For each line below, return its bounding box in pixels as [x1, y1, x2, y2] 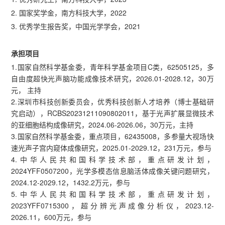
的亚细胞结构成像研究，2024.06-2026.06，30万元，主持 [11, 119, 194, 130]
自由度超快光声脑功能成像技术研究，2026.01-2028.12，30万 [11, 73, 214, 83]
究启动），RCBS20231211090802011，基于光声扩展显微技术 [11, 107, 214, 118]
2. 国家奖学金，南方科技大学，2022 [11, 7, 127, 18]
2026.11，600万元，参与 [11, 211, 92, 222]
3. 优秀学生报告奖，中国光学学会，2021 [11, 21, 141, 31]
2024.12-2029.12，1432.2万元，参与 [11, 177, 131, 187]
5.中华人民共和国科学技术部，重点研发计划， [11, 188, 214, 199]
